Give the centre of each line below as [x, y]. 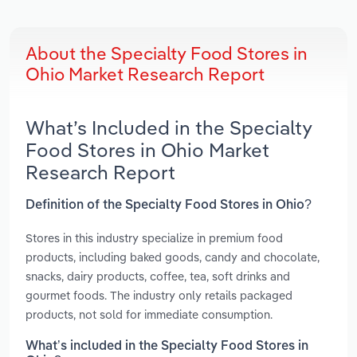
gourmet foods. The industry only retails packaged [159, 295]
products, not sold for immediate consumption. [149, 314]
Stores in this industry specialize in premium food [154, 237]
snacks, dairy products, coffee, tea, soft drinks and [158, 276]
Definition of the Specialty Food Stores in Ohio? [169, 205]
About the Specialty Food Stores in [167, 54]
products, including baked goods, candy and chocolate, [173, 257]
